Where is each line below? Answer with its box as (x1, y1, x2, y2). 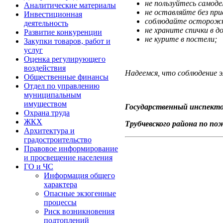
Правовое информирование (24, 144, 118, 153)
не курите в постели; (145, 34, 217, 43)
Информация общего (44, 171, 115, 180)
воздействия (24, 64, 66, 72)
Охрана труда (24, 109, 70, 117)
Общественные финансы (24, 73, 109, 81)
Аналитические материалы (24, 1, 116, 9)
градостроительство (24, 135, 92, 144)
